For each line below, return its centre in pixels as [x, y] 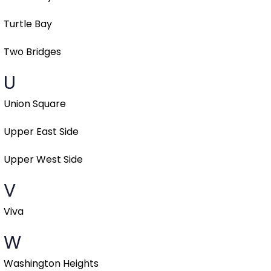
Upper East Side [41, 132]
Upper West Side [43, 160]
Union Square [35, 104]
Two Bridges [32, 52]
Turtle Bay [28, 24]
